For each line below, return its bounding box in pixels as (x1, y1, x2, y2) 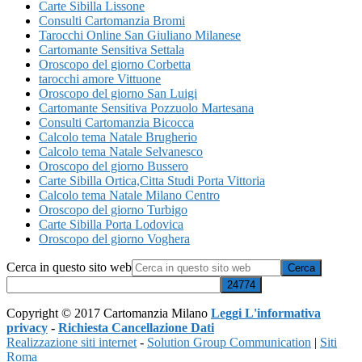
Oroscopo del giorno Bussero (39, 158, 188, 173)
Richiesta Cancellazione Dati (58, 320, 214, 335)
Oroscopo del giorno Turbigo (39, 202, 187, 217)
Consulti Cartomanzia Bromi (39, 13, 185, 27)
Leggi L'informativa (211, 305, 321, 320)
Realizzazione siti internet (6, 335, 137, 349)
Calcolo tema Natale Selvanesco (39, 144, 203, 158)
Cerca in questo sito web (6, 259, 132, 274)
